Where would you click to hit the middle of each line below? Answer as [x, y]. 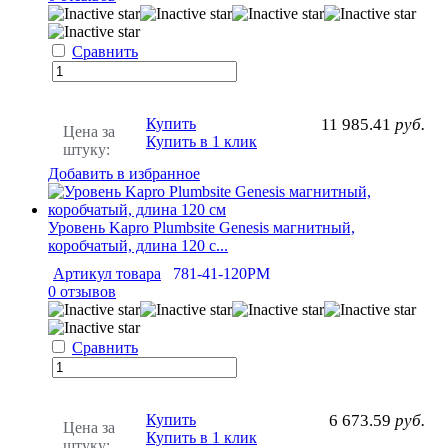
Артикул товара [107, 273]
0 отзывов [82, 291]
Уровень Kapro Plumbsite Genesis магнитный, [201, 227]
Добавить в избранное [124, 173]
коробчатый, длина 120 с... [138, 245]
